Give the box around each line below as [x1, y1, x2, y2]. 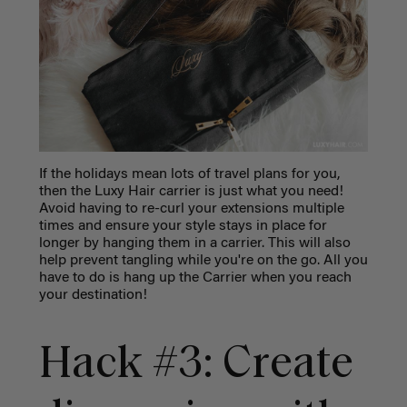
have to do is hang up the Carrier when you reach [38, 271, 352, 286]
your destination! [38, 288, 151, 303]
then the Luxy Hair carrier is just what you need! [38, 184, 343, 200]
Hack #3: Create [38, 342, 353, 389]
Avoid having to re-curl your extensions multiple [38, 202, 344, 217]
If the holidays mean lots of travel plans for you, [38, 167, 340, 183]
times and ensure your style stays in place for [38, 219, 327, 234]
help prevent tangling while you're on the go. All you [38, 253, 368, 269]
